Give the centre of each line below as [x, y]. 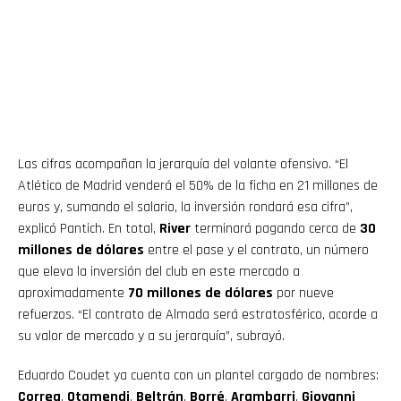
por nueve [303, 294]
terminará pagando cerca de [275, 229]
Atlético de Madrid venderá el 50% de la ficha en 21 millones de [198, 186]
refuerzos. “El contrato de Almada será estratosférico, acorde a [198, 315]
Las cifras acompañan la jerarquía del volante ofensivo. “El [183, 165]
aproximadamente [73, 294]
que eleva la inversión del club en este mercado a [159, 272]
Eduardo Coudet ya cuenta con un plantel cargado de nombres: [198, 376]
